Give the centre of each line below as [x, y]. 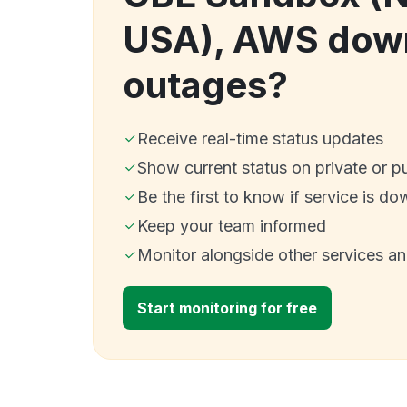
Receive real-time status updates [260, 138]
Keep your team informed [232, 225]
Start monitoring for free [227, 308]
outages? [205, 84]
